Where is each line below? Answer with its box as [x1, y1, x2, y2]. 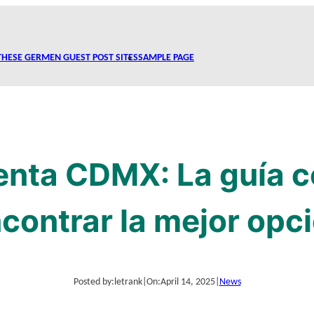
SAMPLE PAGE [138, 53, 194, 63]
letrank [114, 276, 142, 287]
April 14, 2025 [160, 276, 215, 287]
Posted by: [73, 276, 114, 287]
